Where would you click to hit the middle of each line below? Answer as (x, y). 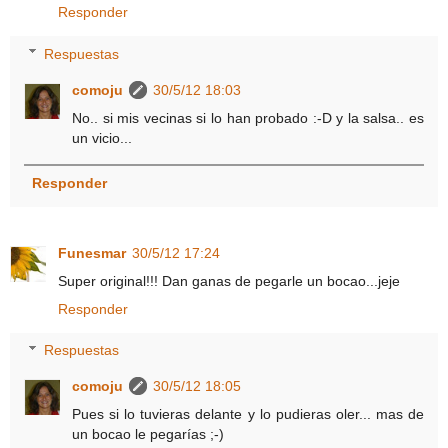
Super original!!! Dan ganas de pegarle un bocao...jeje (229, 280)
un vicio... (102, 137)
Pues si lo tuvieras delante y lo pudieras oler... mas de (248, 414)
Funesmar (92, 252)
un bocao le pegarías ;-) (148, 434)
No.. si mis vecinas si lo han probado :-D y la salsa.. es (248, 117)
